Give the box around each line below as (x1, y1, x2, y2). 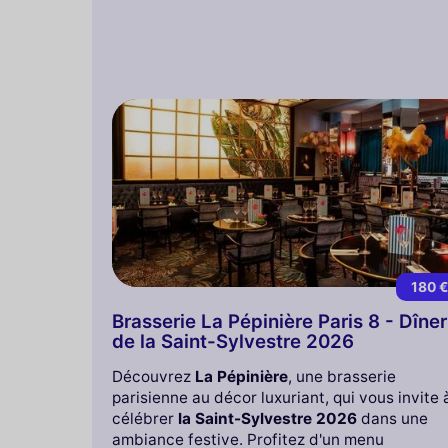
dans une (357, 409, 428, 429)
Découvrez (112, 367, 195, 387)
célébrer (112, 409, 178, 429)
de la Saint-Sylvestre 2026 (112, 330, 354, 354)
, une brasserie (288, 367, 396, 387)
